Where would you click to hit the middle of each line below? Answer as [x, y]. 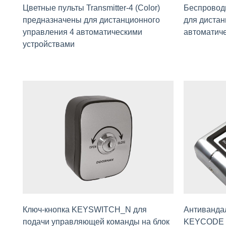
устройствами [49, 44]
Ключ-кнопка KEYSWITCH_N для [85, 210]
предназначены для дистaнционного [91, 20]
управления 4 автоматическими [82, 32]
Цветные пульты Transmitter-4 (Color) [91, 8]
